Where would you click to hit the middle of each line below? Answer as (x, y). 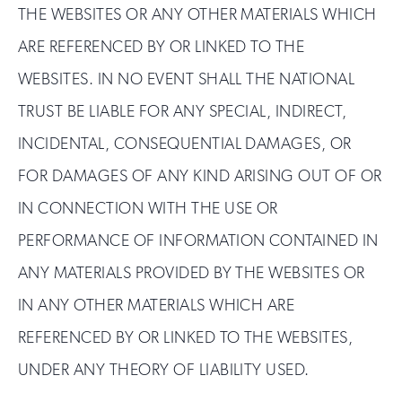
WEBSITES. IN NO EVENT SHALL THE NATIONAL (187, 79)
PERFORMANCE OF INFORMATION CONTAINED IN (198, 240)
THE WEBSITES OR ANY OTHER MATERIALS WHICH (197, 14)
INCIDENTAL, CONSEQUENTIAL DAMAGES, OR (185, 144)
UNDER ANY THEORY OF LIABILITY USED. (164, 370)
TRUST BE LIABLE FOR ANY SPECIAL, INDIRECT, (183, 111)
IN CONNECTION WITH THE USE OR (148, 208)
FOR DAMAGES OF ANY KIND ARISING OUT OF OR (200, 176)
